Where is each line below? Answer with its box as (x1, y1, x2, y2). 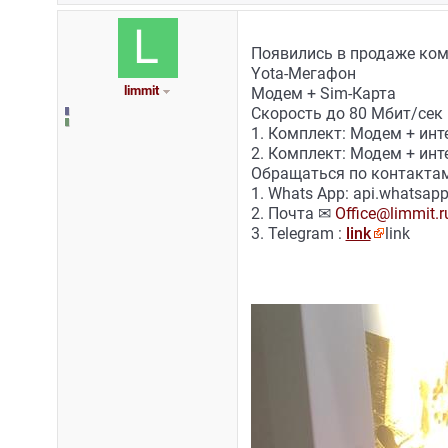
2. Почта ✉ (250, 205, 335, 223)
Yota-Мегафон (250, 65, 356, 83)
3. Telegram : (250, 225, 346, 243)
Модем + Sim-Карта (250, 85, 396, 103)
